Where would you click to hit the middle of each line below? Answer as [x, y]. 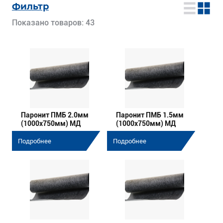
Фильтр [30, 6]
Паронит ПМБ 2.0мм [55, 115]
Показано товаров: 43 [53, 23]
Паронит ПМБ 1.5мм [150, 115]
